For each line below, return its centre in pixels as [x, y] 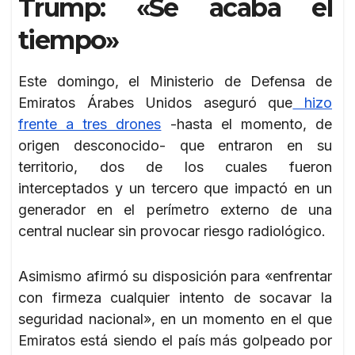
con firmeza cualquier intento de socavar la [175, 297]
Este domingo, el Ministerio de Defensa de [175, 81]
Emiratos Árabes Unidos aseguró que [156, 102]
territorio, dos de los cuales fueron [175, 166]
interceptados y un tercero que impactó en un [175, 188]
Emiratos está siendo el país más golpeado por [175, 340]
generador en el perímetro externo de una [175, 209]
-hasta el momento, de [247, 124]
